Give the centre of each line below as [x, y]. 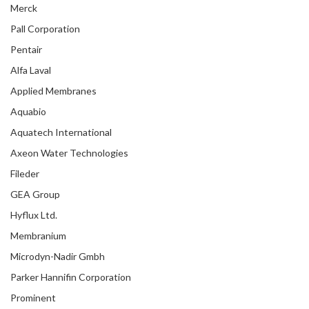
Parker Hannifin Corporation [71, 277]
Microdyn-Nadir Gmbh [58, 256]
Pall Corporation [45, 29]
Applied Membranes [53, 91]
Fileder [25, 173]
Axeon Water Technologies [69, 153]
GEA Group [35, 194]
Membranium [38, 236]
